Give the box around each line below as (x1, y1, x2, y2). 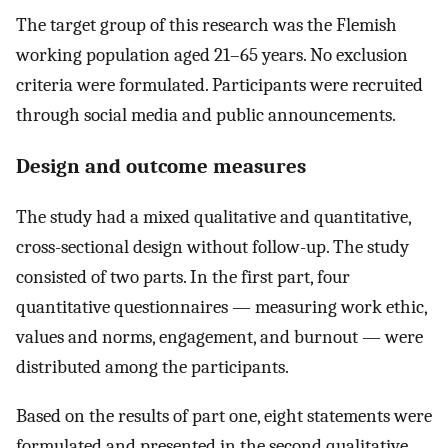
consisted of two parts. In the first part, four (16, 266, 350, 289)
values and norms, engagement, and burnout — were (16, 326, 423, 349)
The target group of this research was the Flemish (16, 13, 397, 36)
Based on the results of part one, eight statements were (16, 404, 432, 427)
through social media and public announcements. (16, 103, 396, 126)
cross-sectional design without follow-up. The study (16, 236, 409, 259)
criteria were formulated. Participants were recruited (16, 73, 423, 96)
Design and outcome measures (16, 153, 306, 178)
